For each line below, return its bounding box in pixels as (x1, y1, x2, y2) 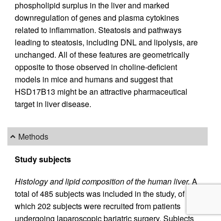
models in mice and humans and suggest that (15, 74, 173, 85)
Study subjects (15, 153, 71, 165)
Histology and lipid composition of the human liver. (15, 175, 190, 187)
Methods (18, 131, 49, 143)
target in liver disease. (15, 98, 91, 110)
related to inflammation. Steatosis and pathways (15, 24, 182, 36)
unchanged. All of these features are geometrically (15, 49, 189, 61)
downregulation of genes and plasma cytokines (15, 12, 179, 24)
